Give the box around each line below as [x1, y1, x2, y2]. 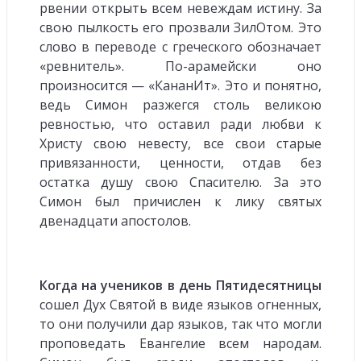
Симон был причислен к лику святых [39, 192, 322, 210]
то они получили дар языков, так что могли [39, 314, 322, 333]
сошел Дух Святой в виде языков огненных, [39, 295, 322, 313]
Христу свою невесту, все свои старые [39, 134, 322, 152]
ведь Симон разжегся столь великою [39, 95, 322, 114]
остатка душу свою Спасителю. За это [39, 172, 322, 191]
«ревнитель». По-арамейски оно [39, 56, 322, 75]
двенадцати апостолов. [39, 211, 191, 230]
